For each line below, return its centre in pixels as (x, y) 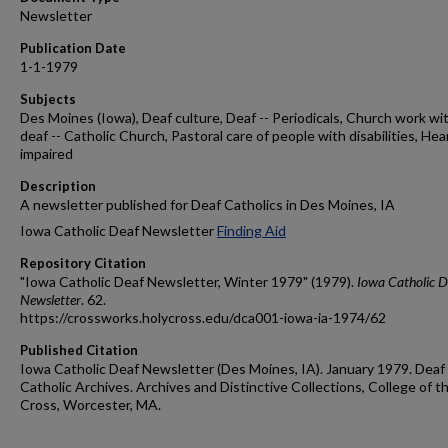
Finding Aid (251, 230)
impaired (46, 153)
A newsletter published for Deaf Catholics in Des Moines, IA (207, 204)
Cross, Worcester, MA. (90, 404)
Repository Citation (83, 263)
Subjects (48, 99)
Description (58, 186)
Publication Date (73, 48)
